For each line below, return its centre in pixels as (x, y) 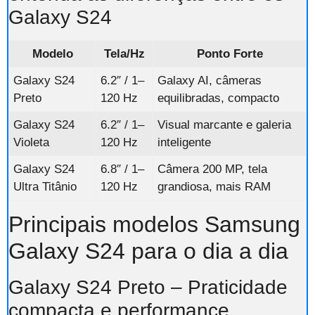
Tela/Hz (124, 53)
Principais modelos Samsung (154, 224)
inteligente (184, 142)
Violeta (31, 142)
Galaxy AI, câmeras (210, 80)
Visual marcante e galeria (224, 124)
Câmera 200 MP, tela (212, 169)
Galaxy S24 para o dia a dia (148, 251)
